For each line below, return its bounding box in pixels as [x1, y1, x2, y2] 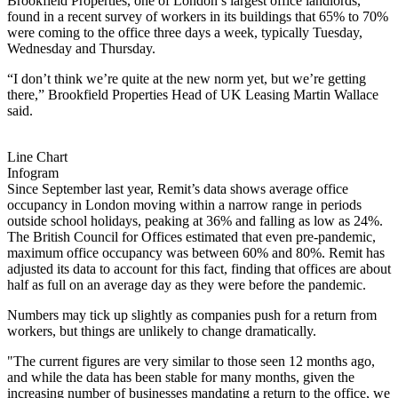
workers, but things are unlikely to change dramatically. [7, 322, 316, 338]
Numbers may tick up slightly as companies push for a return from [7, 306, 377, 322]
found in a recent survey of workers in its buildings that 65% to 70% [7, 8, 388, 24]
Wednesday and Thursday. [7, 40, 155, 56]
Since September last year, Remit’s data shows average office [7, 180, 348, 196]
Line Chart [7, 148, 68, 164]
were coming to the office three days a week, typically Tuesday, [7, 24, 362, 40]
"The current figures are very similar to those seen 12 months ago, [7, 353, 375, 369]
